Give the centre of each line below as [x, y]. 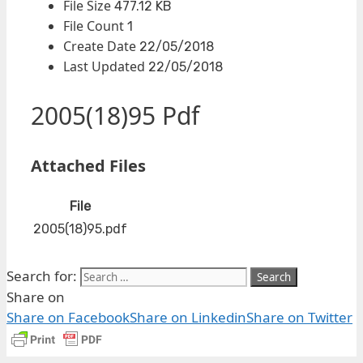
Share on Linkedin [188, 317]
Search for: [42, 275]
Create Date [101, 46]
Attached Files [88, 165]
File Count [95, 26]
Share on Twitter [299, 317]
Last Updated [106, 66]
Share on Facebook [68, 317]
